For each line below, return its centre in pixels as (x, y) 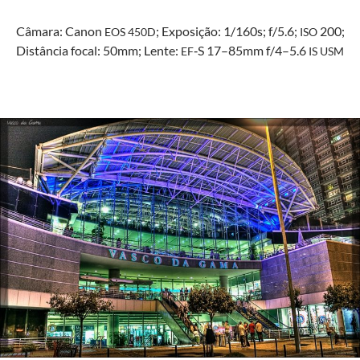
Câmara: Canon (60, 31)
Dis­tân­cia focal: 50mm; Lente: (98, 50)
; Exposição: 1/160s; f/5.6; (227, 31)
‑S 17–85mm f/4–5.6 (251, 50)
